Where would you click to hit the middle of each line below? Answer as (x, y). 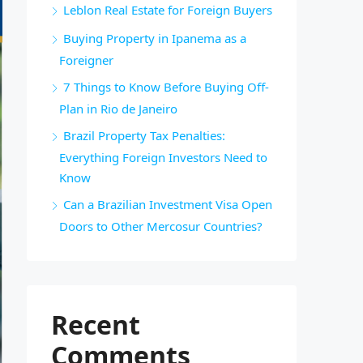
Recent (96, 325)
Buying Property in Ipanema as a (155, 38)
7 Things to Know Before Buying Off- (166, 87)
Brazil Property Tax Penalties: (144, 135)
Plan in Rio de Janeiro (118, 109)
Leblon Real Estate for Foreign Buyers (168, 10)
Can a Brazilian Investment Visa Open (168, 204)
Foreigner (86, 60)
